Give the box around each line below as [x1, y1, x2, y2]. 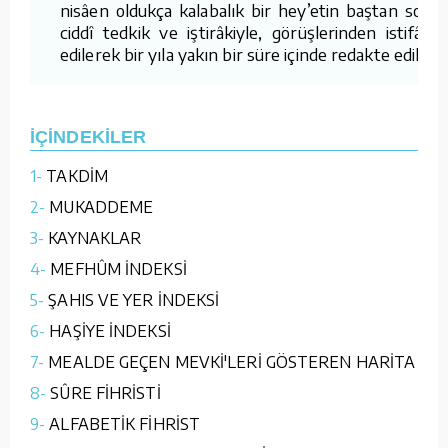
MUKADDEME [49, 196, 154, 217]
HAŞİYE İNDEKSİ [49, 320, 171, 341]
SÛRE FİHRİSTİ [50, 382, 161, 403]
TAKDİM [46, 165, 108, 186]
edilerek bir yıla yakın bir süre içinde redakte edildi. [60, 42, 435, 65]
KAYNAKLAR [48, 227, 142, 248]
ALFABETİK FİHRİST [49, 413, 201, 434]
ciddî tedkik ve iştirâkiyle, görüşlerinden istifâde [60, 20, 440, 43]
